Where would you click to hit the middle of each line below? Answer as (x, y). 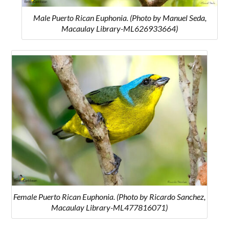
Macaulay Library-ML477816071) (109, 207)
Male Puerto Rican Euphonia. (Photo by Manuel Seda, (120, 18)
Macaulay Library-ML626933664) (120, 29)
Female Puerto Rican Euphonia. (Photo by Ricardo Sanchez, (109, 196)
